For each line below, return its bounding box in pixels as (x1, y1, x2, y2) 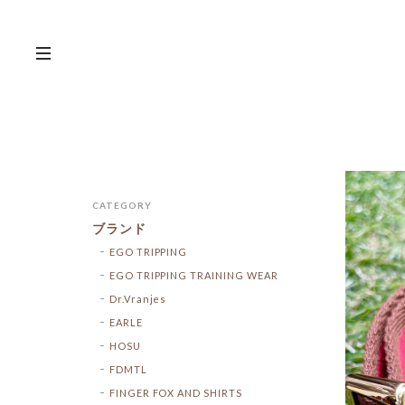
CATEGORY (92, 199, 152, 211)
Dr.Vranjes (108, 292, 167, 305)
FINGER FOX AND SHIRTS (108, 386, 242, 399)
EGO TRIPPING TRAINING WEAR (108, 268, 278, 281)
